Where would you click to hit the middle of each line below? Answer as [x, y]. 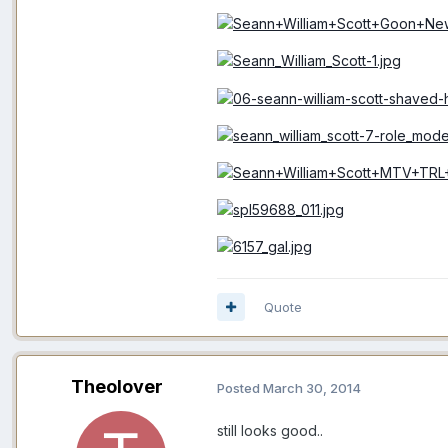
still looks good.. [270, 431]
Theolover [117, 386]
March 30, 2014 [312, 387]
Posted [240, 387]
